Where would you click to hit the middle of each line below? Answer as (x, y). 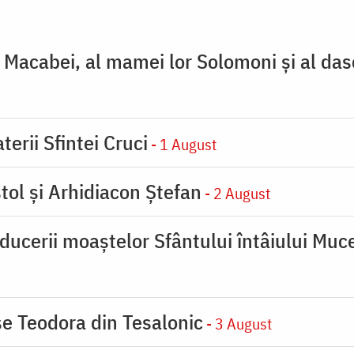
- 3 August (237, 323)
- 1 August (182, 144)
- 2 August (236, 193)
